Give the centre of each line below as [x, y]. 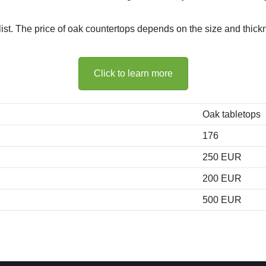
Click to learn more [133, 73]
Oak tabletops [232, 114]
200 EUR [222, 178]
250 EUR [222, 157]
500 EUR [222, 199]
